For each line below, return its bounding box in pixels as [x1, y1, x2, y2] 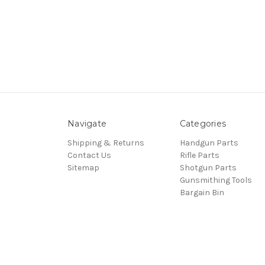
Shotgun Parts [179, 162, 237, 173]
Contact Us [67, 150, 111, 160]
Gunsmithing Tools [179, 174, 252, 185]
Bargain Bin [179, 187, 224, 198]
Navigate [67, 118, 106, 129]
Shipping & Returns [67, 137, 144, 148]
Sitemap [67, 162, 99, 173]
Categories [179, 118, 226, 129]
